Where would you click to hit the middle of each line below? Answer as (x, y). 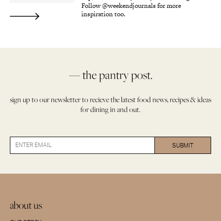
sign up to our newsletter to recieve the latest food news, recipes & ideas (110, 100)
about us (26, 205)
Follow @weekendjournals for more (131, 6)
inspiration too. (103, 14)
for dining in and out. (110, 110)
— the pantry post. (110, 75)
